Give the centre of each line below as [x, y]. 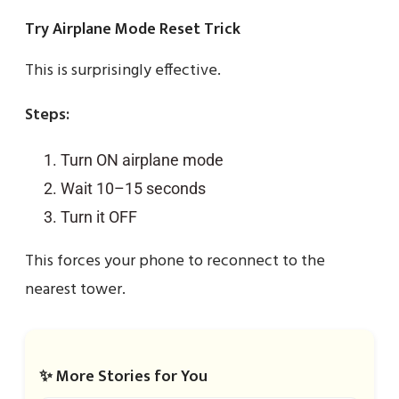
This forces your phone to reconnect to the [175, 261]
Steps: [47, 115]
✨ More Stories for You [123, 376]
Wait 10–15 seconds [133, 188]
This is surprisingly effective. [123, 70]
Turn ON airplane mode [142, 159]
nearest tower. [75, 289]
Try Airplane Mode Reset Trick [133, 29]
